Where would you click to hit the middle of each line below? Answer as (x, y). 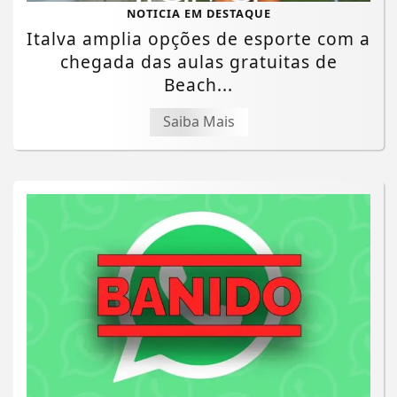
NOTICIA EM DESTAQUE (198, 13)
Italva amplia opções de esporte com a (198, 38)
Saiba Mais (198, 121)
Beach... (198, 84)
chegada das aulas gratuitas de (198, 61)
